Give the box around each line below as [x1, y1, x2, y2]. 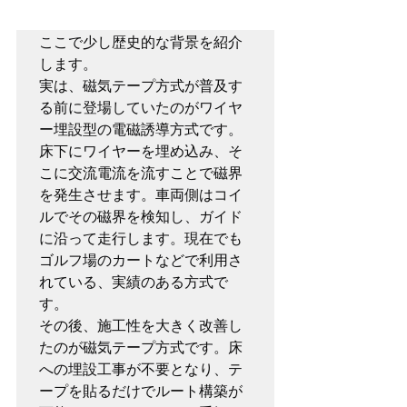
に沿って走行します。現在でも [39, 229, 243, 247]
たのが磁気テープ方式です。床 [39, 338, 243, 356]
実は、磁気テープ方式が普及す [39, 76, 243, 94]
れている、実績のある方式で [39, 273, 228, 291]
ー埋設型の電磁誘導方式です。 [39, 120, 243, 138]
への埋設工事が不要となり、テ [39, 360, 243, 378]
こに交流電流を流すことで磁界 [39, 164, 243, 182]
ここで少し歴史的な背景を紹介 [39, 33, 243, 51]
